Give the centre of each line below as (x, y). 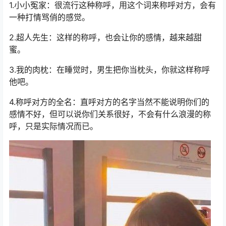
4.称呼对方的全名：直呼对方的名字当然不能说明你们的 (109, 102)
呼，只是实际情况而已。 (53, 126)
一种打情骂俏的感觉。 (49, 17)
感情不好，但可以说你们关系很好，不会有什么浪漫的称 (110, 114)
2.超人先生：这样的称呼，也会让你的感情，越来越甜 (105, 38)
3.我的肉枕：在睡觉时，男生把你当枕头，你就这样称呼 (109, 70)
